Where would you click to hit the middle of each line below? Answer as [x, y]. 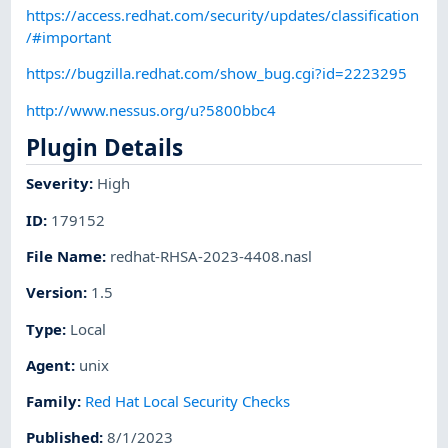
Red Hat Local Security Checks [188, 401]
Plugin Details [105, 147]
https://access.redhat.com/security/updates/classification [223, 14]
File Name [64, 255]
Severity [58, 183]
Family [52, 401]
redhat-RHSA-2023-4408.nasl [211, 255]
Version [55, 292]
